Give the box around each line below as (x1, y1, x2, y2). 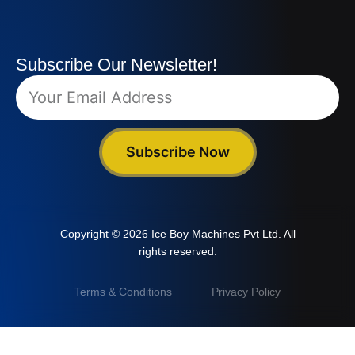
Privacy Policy (212, 285, 281, 299)
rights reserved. (138, 244, 217, 258)
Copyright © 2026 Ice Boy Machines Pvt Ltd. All (59, 227, 296, 240)
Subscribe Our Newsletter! (16, 54, 217, 74)
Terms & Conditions (74, 285, 172, 299)
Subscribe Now (125, 143, 230, 160)
